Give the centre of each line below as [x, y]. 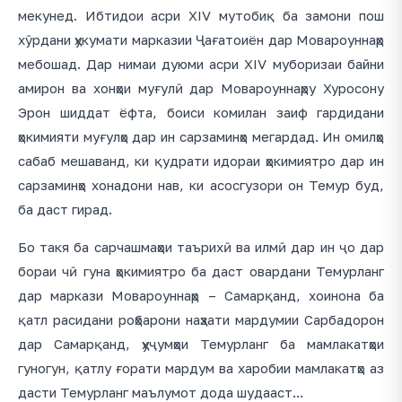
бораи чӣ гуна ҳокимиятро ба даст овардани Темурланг [201, 271]
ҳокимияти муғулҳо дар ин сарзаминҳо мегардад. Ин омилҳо [201, 137]
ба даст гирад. [65, 210]
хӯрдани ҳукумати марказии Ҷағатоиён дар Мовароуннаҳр [201, 40]
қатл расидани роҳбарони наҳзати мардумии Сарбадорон [201, 320]
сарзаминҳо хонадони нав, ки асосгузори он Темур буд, [201, 185]
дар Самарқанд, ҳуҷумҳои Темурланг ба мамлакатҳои [201, 344]
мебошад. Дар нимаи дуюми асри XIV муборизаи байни [201, 64]
